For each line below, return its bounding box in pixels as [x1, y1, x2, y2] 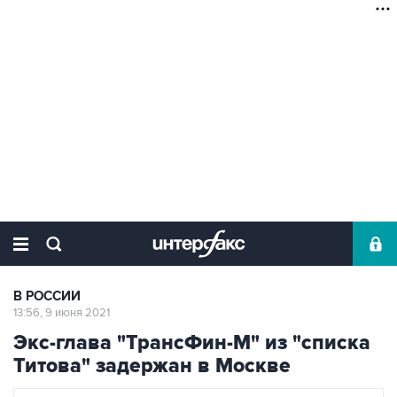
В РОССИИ [13, 288, 81, 305]
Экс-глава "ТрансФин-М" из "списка [13, 331, 370, 355]
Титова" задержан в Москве [13, 354, 291, 378]
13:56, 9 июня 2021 [13, 306, 110, 320]
